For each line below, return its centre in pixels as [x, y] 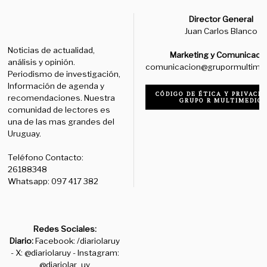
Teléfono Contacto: [46, 157]
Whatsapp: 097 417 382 [53, 181]
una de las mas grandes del [61, 121]
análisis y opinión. [42, 62]
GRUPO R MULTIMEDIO [221, 100]
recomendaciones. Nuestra [62, 97]
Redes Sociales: [65, 229]
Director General [221, 19]
